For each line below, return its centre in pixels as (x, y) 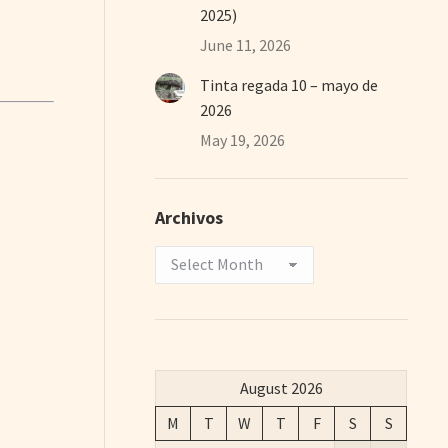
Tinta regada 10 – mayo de (289, 84)
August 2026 (281, 387)
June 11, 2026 (246, 44)
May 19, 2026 (243, 139)
